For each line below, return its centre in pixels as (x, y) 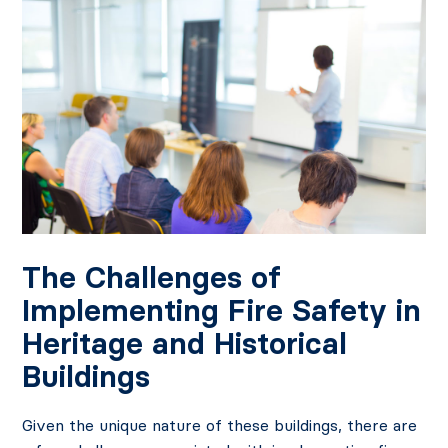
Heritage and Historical (185, 344)
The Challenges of (152, 278)
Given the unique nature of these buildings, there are (220, 425)
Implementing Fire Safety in (222, 311)
